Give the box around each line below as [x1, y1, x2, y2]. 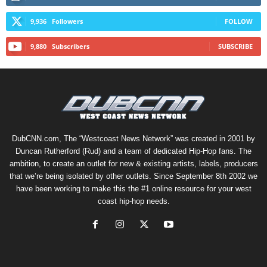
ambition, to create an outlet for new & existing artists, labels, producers [9, 159, 258, 169]
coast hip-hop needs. [97, 197, 170, 206]
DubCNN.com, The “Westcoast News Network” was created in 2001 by [12, 134, 255, 144]
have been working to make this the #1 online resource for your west [15, 184, 252, 194]
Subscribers [52, 42, 89, 51]
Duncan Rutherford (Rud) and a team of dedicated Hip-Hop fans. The [15, 147, 252, 156]
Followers [52, 17, 83, 26]
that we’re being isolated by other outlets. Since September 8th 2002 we [10, 172, 257, 181]
